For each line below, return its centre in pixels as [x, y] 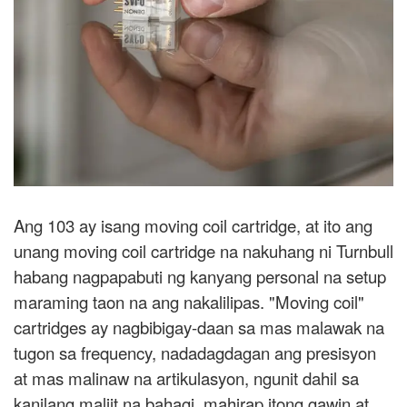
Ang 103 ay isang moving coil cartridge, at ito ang [193, 226]
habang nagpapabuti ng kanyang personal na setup [200, 277]
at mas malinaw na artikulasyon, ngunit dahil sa [186, 378]
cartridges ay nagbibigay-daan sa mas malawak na [199, 328]
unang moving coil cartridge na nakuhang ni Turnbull [203, 251]
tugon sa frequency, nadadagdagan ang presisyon [195, 353]
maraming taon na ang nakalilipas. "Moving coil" [189, 302]
